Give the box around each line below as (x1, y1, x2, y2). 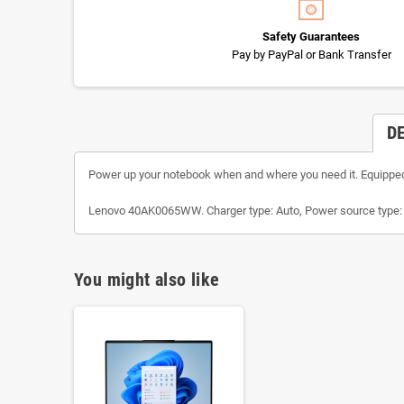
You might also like (74, 268, 220, 290)
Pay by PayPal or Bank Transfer (231, 47, 391, 61)
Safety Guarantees (262, 29, 360, 43)
